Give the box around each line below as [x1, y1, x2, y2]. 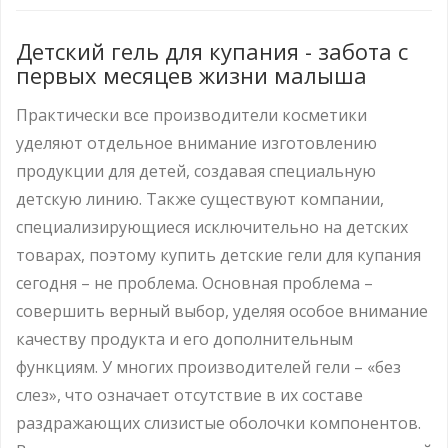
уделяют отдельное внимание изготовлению [16, 131, 377, 154]
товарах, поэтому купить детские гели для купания [16, 243, 421, 266]
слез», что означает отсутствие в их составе [16, 383, 363, 406]
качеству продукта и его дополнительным [16, 327, 353, 350]
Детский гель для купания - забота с [16, 35, 408, 66]
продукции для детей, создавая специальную [16, 159, 376, 182]
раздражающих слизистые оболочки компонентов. [16, 411, 421, 434]
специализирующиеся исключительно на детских [16, 215, 408, 238]
